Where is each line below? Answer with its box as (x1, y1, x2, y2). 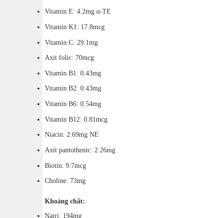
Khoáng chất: (45, 197, 85, 205)
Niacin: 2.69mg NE (45, 130, 99, 139)
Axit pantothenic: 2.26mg (45, 145, 115, 154)
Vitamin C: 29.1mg (45, 38, 98, 46)
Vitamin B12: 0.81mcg (45, 115, 108, 123)
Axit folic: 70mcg (45, 54, 94, 62)
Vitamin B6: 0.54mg (45, 100, 101, 108)
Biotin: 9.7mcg (45, 161, 86, 169)
